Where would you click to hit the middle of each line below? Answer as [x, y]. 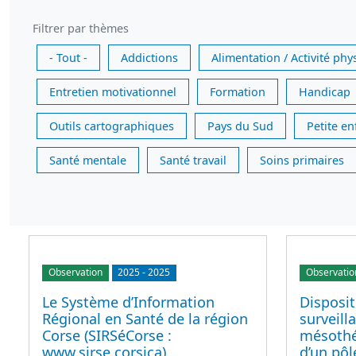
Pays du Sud [240, 126]
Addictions [149, 58]
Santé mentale [88, 161]
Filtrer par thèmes [81, 29]
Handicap [325, 92]
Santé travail [193, 161]
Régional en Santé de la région [145, 318]
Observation [75, 273]
